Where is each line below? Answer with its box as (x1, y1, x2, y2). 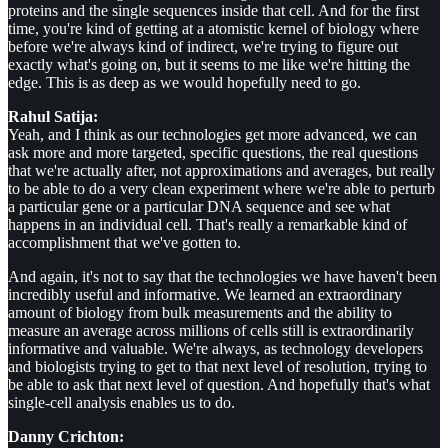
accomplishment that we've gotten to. (8, 234, 241, 252)
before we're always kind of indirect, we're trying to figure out (8, 38, 398, 56)
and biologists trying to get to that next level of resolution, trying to (8, 358, 427, 376)
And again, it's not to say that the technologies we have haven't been (8, 268, 437, 286)
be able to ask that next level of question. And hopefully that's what (8, 376, 430, 394)
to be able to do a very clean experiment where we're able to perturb (8, 180, 435, 198)
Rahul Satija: (8, 108, 98, 126)
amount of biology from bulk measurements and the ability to (8, 304, 392, 322)
